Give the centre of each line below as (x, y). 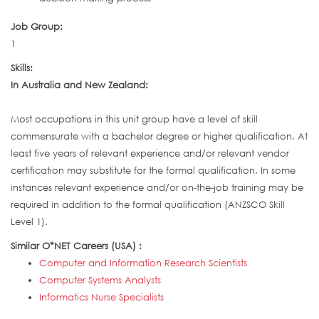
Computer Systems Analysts (100, 280)
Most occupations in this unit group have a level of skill (134, 119)
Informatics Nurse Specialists (101, 297)
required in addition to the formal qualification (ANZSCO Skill (148, 205)
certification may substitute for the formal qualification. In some (153, 171)
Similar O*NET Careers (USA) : (78, 246)
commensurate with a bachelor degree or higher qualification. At (159, 136)
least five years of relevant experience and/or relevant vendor (150, 153)
